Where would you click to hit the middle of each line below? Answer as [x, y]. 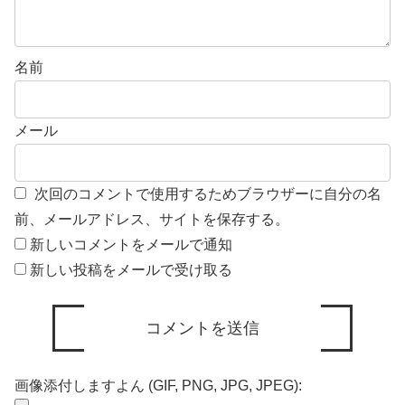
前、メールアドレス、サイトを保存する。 [152, 220]
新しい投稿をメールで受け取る [131, 270]
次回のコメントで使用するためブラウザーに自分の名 [208, 194]
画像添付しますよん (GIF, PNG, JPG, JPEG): [158, 386]
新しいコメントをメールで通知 [131, 245]
